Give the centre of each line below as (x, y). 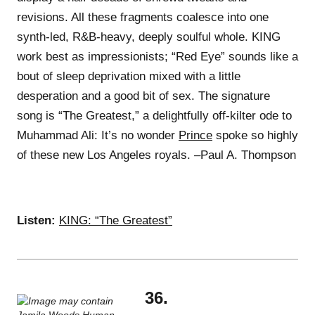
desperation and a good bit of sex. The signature (143, 96)
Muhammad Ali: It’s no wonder (98, 135)
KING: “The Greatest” (116, 220)
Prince (195, 135)
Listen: (36, 220)
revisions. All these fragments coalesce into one (143, 17)
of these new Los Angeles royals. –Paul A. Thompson (156, 155)
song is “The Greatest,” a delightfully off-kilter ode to (154, 115)
